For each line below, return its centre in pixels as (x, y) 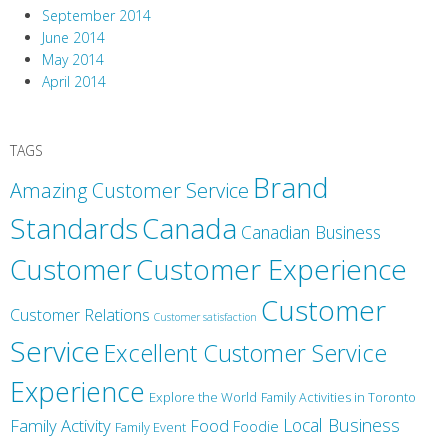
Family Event (150, 427)
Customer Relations (80, 315)
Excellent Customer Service (245, 353)
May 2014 (73, 60)
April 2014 (74, 82)
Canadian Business (311, 232)
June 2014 (73, 38)
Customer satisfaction (205, 317)
